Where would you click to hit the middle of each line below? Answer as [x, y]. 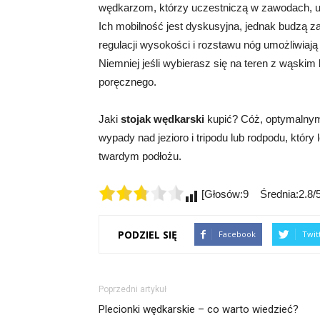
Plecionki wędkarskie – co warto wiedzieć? [199, 309]
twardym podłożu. [143, 156]
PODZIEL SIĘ [147, 234]
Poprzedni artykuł [132, 289]
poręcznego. [127, 82]
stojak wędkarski [162, 119]
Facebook [237, 234]
